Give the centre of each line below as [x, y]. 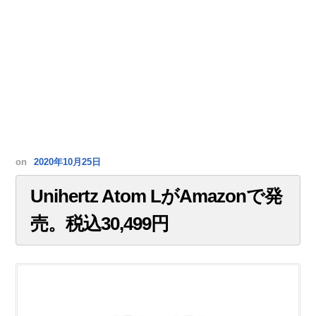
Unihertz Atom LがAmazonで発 [157, 196]
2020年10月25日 [68, 163]
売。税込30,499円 [100, 224]
